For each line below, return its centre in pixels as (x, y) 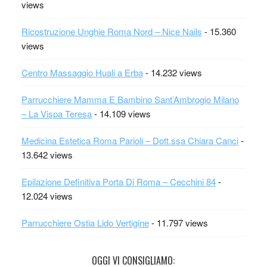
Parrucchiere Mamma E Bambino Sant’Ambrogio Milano (130, 99)
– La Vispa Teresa (56, 114)
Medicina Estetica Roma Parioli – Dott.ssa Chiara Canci (130, 140)
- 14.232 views (172, 72)
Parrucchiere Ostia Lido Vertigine (85, 223)
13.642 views (47, 155)
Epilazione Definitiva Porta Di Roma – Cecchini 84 (118, 181)
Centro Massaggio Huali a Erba (82, 72)
